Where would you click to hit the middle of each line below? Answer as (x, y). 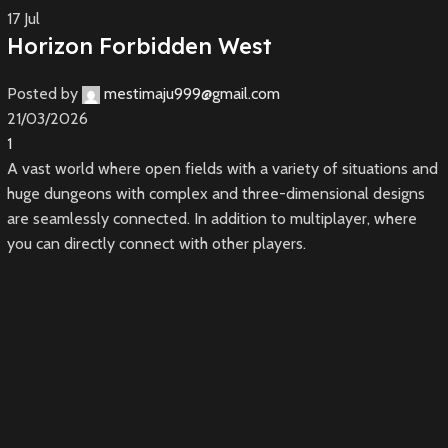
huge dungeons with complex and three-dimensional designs (215, 194)
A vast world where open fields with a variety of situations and (222, 169)
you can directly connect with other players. (156, 244)
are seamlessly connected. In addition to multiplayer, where (211, 219)
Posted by (42, 94)
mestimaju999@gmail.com (191, 94)
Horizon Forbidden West (139, 46)
